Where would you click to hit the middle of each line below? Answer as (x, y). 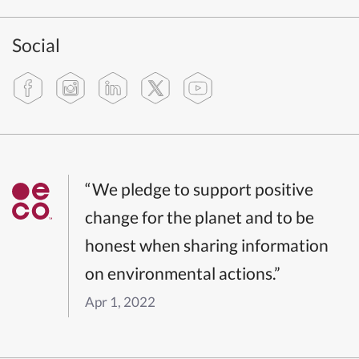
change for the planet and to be (200, 216)
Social (36, 44)
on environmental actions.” (183, 272)
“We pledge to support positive (199, 188)
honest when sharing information (207, 244)
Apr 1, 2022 (120, 301)
